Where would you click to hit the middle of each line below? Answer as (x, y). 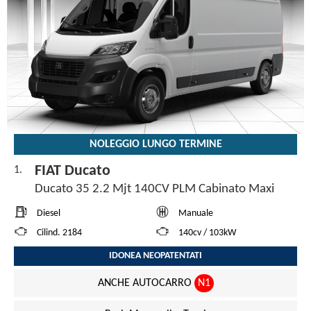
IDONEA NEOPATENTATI (155, 256)
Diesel (49, 214)
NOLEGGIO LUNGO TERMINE (155, 145)
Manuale (196, 214)
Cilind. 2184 (59, 233)
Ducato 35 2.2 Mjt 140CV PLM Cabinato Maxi (156, 190)
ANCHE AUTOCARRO (146, 284)
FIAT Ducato (74, 171)
